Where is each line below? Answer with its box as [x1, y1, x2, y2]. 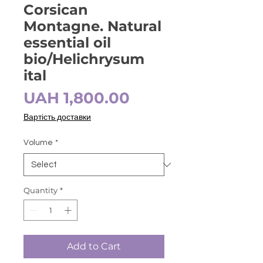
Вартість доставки [23, 113, 91, 122]
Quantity [23, 186, 58, 195]
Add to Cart [67, 240, 121, 252]
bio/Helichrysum [23, 50, 144, 68]
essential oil [23, 34, 111, 52]
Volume [23, 139, 53, 147]
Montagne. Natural [23, 18, 161, 35]
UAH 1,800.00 [23, 89, 130, 108]
